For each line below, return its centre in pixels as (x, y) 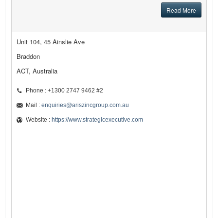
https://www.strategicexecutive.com (97, 120)
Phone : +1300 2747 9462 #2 (64, 91)
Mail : (34, 105)
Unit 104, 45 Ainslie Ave (51, 42)
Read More (181, 10)
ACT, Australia (37, 71)
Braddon (28, 56)
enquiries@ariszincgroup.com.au (85, 105)
